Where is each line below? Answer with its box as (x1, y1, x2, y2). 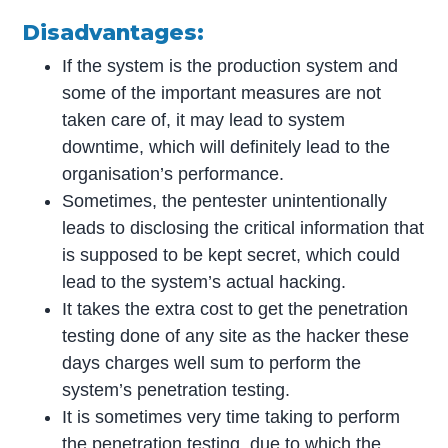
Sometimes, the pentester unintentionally (62, 191, 388, 211)
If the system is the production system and (62, 56, 399, 76)
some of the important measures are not (62, 83, 382, 103)
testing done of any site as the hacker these (62, 326, 410, 346)
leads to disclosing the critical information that (62, 218, 425, 238)
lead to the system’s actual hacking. (62, 272, 347, 292)
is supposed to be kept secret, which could (62, 245, 401, 265)
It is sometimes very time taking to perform (62, 407, 401, 427)
